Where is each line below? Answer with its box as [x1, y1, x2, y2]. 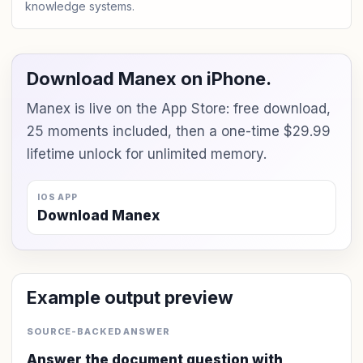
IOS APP [37, 192, 78, 202]
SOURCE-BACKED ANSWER [27, 326, 170, 337]
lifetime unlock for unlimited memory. [27, 146, 267, 162]
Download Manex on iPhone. [27, 68, 271, 89]
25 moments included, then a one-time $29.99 [27, 123, 331, 139]
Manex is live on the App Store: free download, [27, 100, 331, 117]
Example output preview [27, 287, 233, 308]
